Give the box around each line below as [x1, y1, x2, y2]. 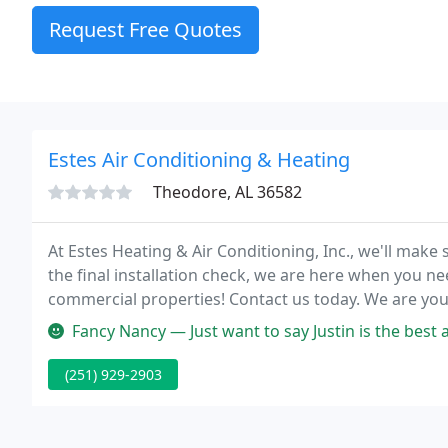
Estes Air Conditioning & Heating [48, 146, 350, 173]
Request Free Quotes [49, 16, 242, 43]
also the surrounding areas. [48, 312, 258, 334]
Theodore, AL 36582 [153, 181, 302, 203]
